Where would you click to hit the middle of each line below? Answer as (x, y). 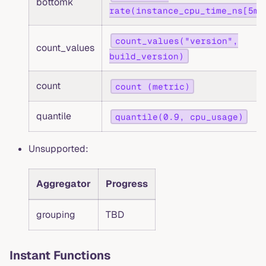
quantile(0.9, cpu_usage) (179, 117)
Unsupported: (58, 149)
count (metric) (152, 86)
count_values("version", (176, 41)
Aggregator (64, 184)
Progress (127, 184)
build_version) (147, 56)
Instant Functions (60, 256)
